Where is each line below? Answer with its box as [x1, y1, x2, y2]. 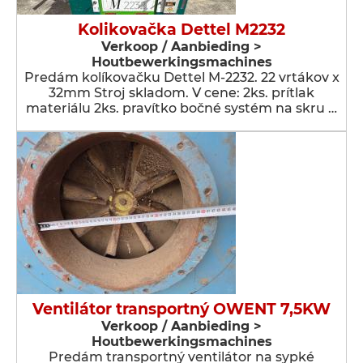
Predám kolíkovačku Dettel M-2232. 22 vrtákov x [23, 70, 340, 85]
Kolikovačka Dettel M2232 [78, 20, 285, 39]
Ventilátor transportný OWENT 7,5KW [32, 300, 331, 318]
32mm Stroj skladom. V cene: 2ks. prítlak [49, 85, 314, 100]
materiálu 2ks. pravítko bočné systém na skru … [26, 100, 337, 116]
